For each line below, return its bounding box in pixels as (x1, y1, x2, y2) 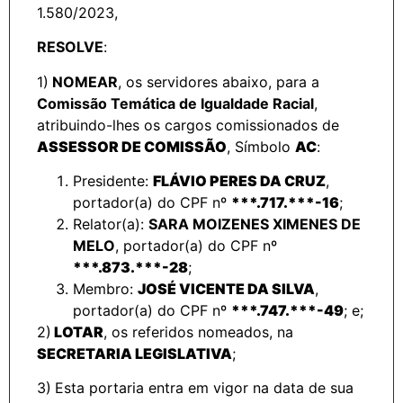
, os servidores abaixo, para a (118, 72, 319, 91)
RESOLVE (37, 38, 103, 57)
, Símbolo (227, 137, 295, 156)
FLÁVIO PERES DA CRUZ (153, 171, 326, 190)
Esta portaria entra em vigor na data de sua (55, 379, 354, 398)
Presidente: (73, 171, 153, 190)
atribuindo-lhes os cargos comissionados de (37, 115, 339, 134)
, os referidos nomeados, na (103, 322, 293, 341)
